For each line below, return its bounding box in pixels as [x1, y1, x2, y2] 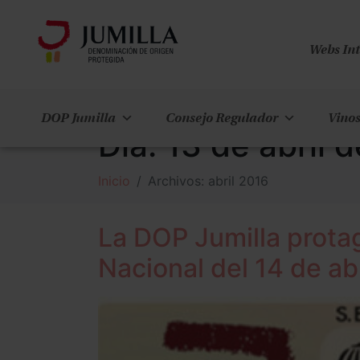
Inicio [98, 173, 130, 189]
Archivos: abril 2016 [148, 173, 268, 189]
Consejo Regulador [165, 110, 278, 125]
